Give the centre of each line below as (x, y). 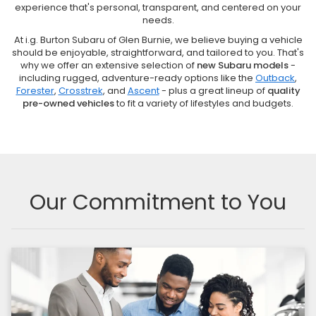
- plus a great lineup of (213, 90)
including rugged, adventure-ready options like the (137, 78)
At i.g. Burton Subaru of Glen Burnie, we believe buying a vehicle (158, 39)
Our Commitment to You (158, 202)
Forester (35, 90)
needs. (158, 20)
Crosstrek (80, 90)
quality (284, 90)
